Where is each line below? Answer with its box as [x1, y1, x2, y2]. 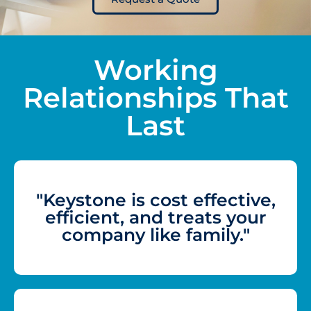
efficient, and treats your [44, 206, 267, 228]
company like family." [61, 224, 250, 245]
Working [93, 52, 218, 87]
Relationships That [22, 80, 289, 115]
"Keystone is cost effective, [35, 189, 276, 210]
